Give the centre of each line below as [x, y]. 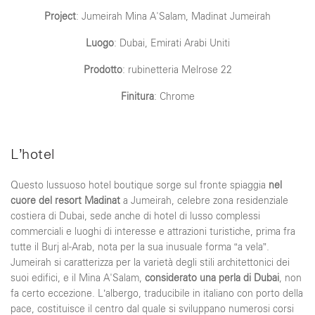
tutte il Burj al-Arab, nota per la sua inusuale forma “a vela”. [140, 247]
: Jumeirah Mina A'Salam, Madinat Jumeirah [173, 17]
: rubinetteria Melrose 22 [177, 70]
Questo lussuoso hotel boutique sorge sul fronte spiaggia [140, 186]
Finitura [137, 97]
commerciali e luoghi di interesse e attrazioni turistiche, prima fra [153, 232]
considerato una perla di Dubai [212, 278]
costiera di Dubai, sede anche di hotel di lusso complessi [135, 217]
